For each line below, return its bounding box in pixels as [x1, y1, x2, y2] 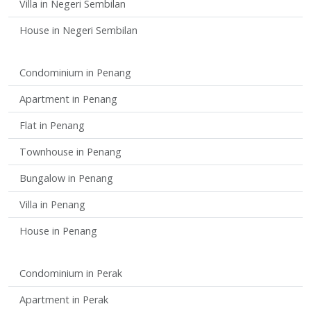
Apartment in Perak [19, 292, 108, 306]
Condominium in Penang [19, 65, 131, 79]
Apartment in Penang [19, 92, 117, 106]
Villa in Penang [19, 197, 85, 211]
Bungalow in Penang [19, 171, 113, 185]
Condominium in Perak [19, 266, 122, 280]
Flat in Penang [19, 118, 85, 132]
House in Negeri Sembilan [19, 23, 137, 37]
